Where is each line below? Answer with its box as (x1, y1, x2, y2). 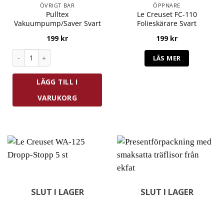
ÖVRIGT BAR (39, 2, 75, 9)
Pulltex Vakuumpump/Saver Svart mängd (11, 48, 145, 58)
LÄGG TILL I (36, 77, 78, 87)
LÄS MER (152, 53, 181, 62)
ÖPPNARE (153, 2, 180, 9)
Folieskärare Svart (137, 18, 196, 28)
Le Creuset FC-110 (136, 9, 197, 19)
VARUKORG (37, 93, 77, 103)
